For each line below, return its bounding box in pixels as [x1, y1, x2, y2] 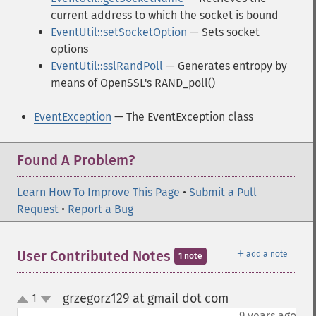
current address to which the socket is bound [51, 8, 279, 22]
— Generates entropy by [163, 59, 287, 73]
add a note [246, 249, 288, 259]
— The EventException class [111, 110, 253, 123]
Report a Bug [68, 202, 133, 216]
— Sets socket [187, 25, 260, 39]
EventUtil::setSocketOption [51, 25, 187, 39]
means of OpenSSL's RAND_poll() [51, 76, 215, 90]
